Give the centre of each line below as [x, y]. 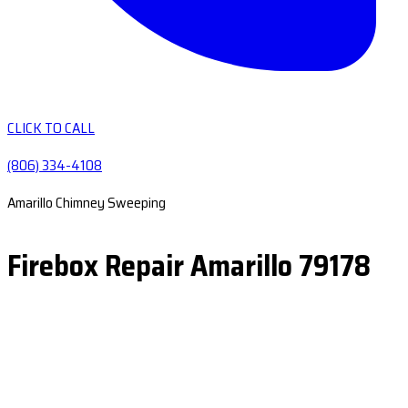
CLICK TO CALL [51, 128]
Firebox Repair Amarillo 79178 [189, 266]
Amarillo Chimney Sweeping [87, 203]
